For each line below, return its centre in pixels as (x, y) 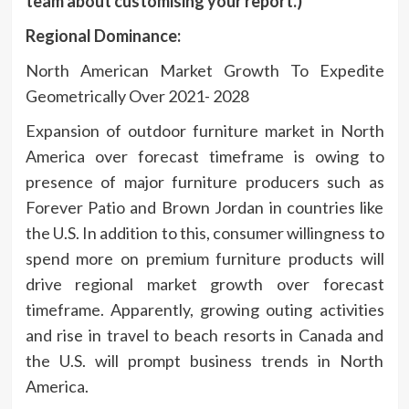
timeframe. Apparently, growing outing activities (204, 309)
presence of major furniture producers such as (204, 181)
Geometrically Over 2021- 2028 (137, 95)
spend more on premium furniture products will (204, 258)
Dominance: (137, 35)
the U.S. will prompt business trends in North (204, 360)
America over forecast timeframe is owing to (204, 156)
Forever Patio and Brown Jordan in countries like (204, 207)
